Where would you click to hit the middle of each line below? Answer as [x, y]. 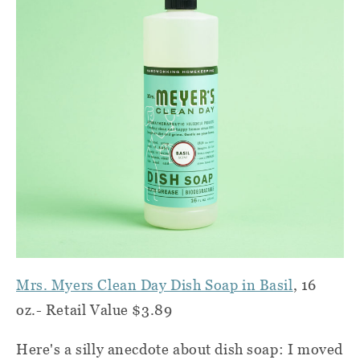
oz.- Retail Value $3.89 [94, 310]
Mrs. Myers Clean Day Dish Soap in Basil [155, 285]
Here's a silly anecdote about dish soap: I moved [180, 350]
